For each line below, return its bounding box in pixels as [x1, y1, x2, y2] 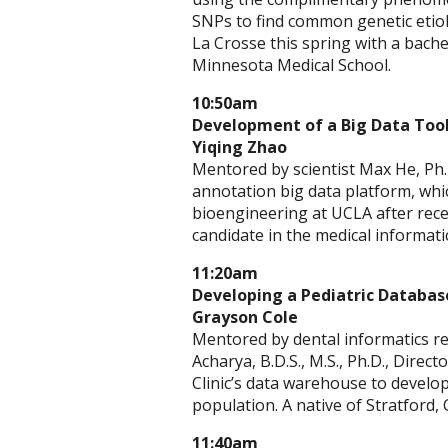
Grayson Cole [192, 306, 298, 328]
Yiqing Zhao [192, 136, 291, 158]
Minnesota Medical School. [192, 54, 391, 76]
